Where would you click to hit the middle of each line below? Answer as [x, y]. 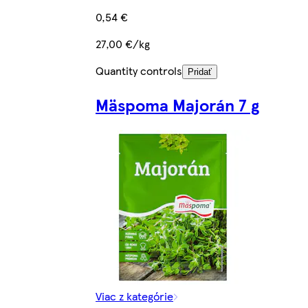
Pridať [200, 72]
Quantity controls [139, 71]
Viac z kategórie [134, 296]
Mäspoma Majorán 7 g [177, 105]
